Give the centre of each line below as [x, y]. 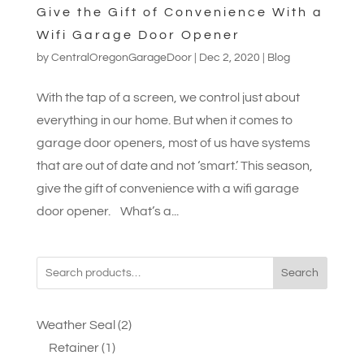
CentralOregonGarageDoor [121, 57]
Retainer [74, 347]
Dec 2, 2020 [229, 57]
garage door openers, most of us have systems [173, 143]
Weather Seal [76, 325]
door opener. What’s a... [107, 211]
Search [300, 273]
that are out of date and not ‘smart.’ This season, [174, 165]
